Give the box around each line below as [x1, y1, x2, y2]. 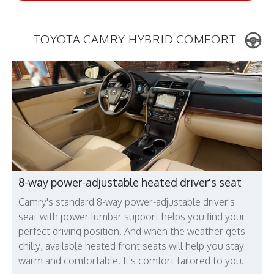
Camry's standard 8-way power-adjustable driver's [18, 196, 235, 209]
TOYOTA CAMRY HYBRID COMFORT [34, 31, 239, 46]
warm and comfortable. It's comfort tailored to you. [18, 254, 244, 267]
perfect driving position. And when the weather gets [18, 225, 245, 238]
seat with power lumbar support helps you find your [18, 210, 245, 223]
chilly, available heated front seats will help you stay [18, 240, 244, 253]
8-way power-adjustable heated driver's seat [18, 176, 242, 190]
